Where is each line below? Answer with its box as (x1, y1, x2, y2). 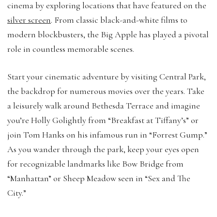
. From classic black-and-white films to (51, 14, 187, 25)
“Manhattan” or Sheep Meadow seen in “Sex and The (7, 172, 190, 184)
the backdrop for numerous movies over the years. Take (7, 85, 204, 96)
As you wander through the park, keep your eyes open (7, 143, 199, 155)
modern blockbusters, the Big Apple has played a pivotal (7, 29, 209, 40)
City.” (7, 187, 26, 198)
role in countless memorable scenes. (7, 43, 134, 54)
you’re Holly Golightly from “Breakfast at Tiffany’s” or (7, 114, 199, 125)
